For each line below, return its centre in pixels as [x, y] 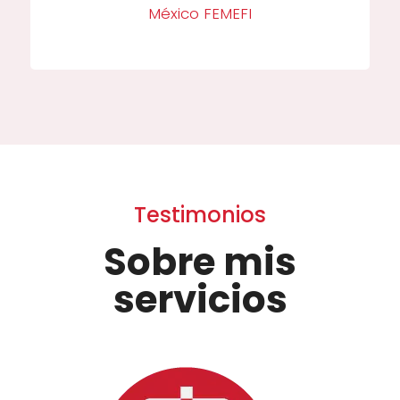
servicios [200, 300]
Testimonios [200, 215]
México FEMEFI [200, 13]
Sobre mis [200, 262]
